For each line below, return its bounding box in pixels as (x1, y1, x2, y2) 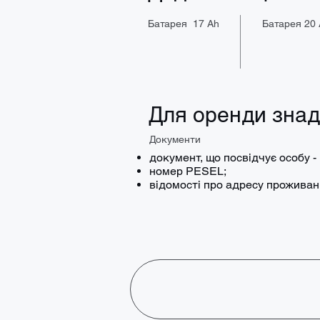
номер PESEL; (149, 164, 226, 179)
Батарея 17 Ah (148, 18, 219, 30)
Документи (149, 134, 201, 146)
